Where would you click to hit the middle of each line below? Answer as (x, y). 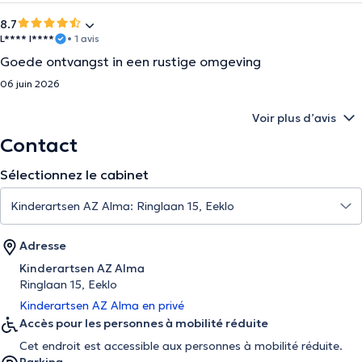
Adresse (43, 246)
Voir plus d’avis (294, 118)
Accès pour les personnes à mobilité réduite (144, 323)
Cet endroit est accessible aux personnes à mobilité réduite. (181, 346)
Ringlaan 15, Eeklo (68, 284)
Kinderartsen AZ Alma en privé (102, 305)
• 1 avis (83, 38)
